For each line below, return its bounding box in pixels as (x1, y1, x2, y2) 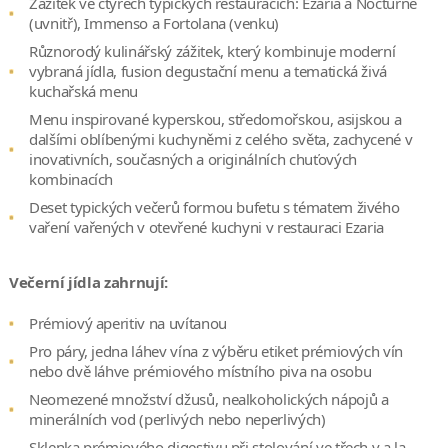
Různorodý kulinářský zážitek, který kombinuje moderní (28, 40, 396, 61)
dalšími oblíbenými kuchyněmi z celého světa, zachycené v (28, 128, 413, 149)
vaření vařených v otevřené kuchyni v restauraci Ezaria (28, 216, 385, 237)
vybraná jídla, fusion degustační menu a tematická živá (28, 60, 388, 81)
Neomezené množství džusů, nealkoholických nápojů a (28, 388, 389, 409)
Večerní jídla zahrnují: (8, 271, 168, 292)
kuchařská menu (28, 80, 139, 101)
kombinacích (28, 168, 114, 189)
